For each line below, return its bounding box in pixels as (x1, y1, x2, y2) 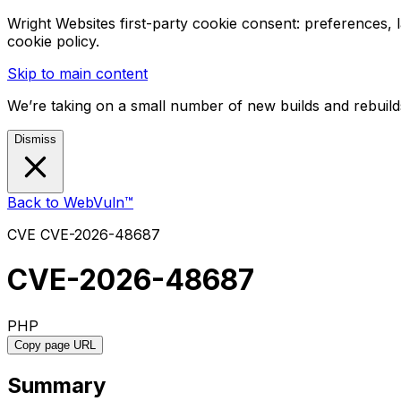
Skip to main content (7, 64, 148, 82)
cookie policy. (7, 32, 99, 50)
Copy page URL (14, 337, 96, 352)
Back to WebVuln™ (7, 193, 133, 211)
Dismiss (14, 132, 56, 146)
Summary (7, 371, 106, 398)
